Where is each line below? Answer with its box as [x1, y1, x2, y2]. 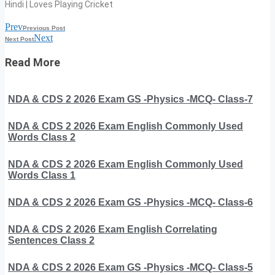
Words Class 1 [8, 170, 76, 181]
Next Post [5, 36, 34, 43]
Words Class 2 [8, 132, 76, 143]
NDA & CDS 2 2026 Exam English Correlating [8, 224, 217, 235]
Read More [5, 56, 60, 69]
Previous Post [23, 25, 65, 32]
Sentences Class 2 [8, 235, 95, 246]
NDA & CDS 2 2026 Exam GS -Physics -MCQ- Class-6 [8, 197, 253, 208]
